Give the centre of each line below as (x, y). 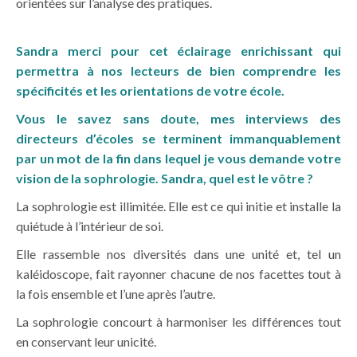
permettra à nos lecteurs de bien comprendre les (178, 71)
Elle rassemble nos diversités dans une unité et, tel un (178, 254)
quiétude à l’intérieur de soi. (90, 226)
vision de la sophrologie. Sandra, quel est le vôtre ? (165, 178)
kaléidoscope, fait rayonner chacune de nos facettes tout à (178, 274)
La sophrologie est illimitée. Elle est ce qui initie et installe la (178, 206)
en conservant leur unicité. (86, 342)
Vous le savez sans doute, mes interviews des (178, 119)
